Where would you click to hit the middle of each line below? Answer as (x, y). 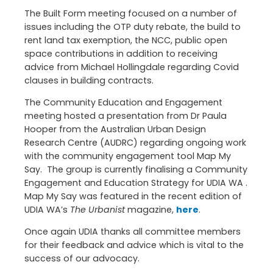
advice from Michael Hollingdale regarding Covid (132, 67)
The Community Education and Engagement (123, 102)
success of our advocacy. (82, 259)
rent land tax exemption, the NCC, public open (126, 40)
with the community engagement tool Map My (128, 156)
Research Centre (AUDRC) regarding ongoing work (135, 142)
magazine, (151, 209)
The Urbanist (97, 209)
